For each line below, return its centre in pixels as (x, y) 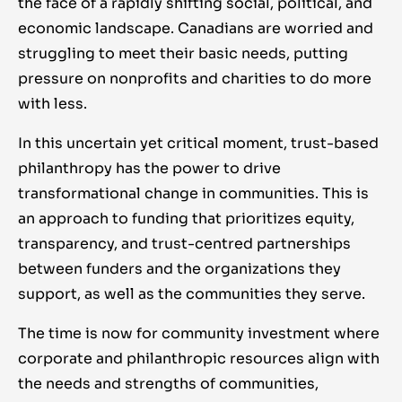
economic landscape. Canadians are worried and (196, 29)
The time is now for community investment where (199, 334)
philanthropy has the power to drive (149, 169)
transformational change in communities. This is (193, 194)
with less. (52, 104)
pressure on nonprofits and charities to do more (195, 79)
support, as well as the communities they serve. (192, 294)
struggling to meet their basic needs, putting (183, 54)
